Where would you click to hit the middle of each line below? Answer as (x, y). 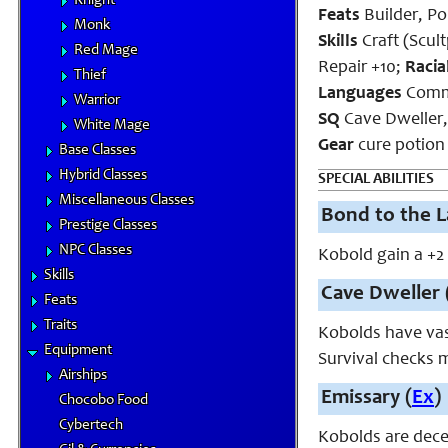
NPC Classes (95, 250)
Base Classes (97, 150)
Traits (60, 325)
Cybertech (91, 425)
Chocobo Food (103, 400)
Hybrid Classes (103, 175)
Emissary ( (366, 398)
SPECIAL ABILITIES (376, 179)
